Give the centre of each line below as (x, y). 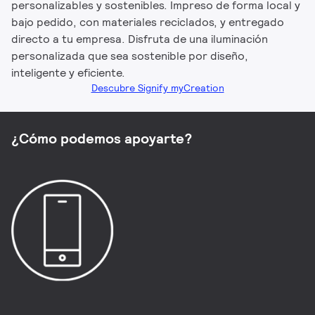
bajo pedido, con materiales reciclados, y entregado (148, 22)
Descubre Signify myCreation (157, 88)
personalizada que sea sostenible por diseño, (130, 56)
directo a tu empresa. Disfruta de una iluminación (140, 39)
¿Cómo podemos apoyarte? (102, 138)
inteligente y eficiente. (69, 72)
